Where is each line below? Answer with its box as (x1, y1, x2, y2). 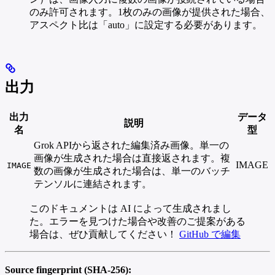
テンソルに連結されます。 (34, 178, 152, 189)
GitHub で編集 (179, 228, 241, 239)
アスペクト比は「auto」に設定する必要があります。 (29, 19, 262, 30)
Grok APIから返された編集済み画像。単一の (34, 139, 229, 150)
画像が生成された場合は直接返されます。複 (34, 152, 230, 163)
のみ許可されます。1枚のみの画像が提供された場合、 (29, 6, 270, 17)
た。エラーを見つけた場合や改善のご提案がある (29, 215, 246, 227)
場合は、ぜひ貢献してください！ (29, 228, 179, 239)
